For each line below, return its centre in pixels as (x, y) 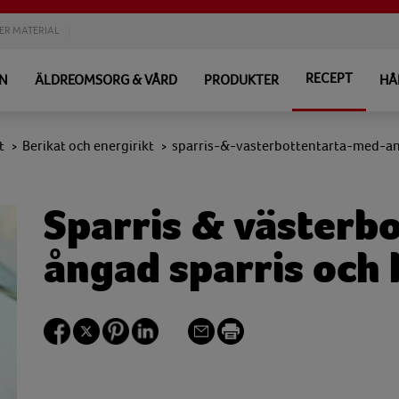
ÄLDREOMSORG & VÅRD (106, 80)
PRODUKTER (241, 80)
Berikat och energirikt (88, 146)
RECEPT (329, 78)
